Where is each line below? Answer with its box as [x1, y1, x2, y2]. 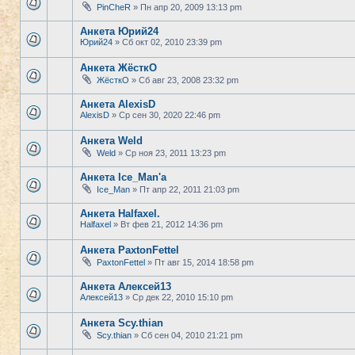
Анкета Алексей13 [80, 281, 171, 292]
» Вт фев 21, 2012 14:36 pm [111, 219, 223, 229]
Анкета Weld [80, 135, 143, 147]
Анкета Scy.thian [80, 317, 163, 329]
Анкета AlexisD [80, 98, 155, 110]
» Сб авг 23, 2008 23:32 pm [129, 75, 239, 85]
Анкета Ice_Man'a [80, 171, 166, 183]
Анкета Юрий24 [80, 25, 158, 37]
